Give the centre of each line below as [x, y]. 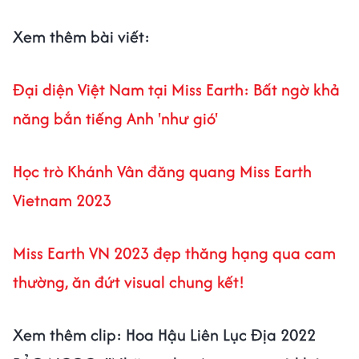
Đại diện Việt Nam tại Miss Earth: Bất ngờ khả [176, 90]
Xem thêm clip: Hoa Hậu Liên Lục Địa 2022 [164, 335]
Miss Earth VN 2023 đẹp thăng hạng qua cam [174, 253]
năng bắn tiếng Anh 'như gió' [115, 119]
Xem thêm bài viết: [81, 37]
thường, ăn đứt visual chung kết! [129, 282]
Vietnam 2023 [62, 200]
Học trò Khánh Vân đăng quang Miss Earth [162, 171]
